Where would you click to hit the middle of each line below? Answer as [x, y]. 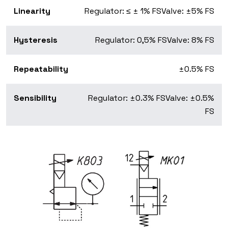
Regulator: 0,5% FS [131, 40]
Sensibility [35, 98]
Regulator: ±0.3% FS [127, 98]
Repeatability [41, 69]
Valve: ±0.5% [190, 98]
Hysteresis [36, 40]
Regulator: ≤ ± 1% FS [123, 11]
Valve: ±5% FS [188, 11]
